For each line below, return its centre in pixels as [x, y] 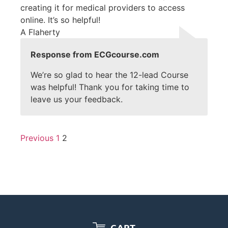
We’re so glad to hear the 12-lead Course [109, 75]
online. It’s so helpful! [60, 20]
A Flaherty [40, 32]
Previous [37, 138]
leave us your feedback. [77, 99]
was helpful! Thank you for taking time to [110, 87]
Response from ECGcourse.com [95, 55]
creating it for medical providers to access [103, 8]
